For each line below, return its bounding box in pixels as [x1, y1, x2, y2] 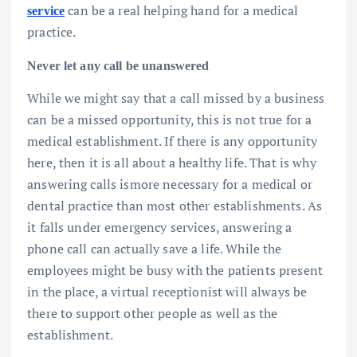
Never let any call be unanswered [27, 58, 210, 73]
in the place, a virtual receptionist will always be [27, 282, 308, 300]
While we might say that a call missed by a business [27, 88, 325, 107]
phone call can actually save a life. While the [27, 239, 282, 257]
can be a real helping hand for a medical [65, 2, 298, 20]
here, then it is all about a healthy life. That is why [27, 153, 316, 171]
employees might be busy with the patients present [27, 261, 323, 279]
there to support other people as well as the [27, 304, 278, 322]
